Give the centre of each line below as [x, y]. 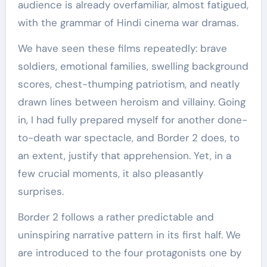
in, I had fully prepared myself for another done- [132, 120]
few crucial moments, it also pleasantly [110, 174]
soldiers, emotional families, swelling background [133, 66]
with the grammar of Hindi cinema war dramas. [128, 23]
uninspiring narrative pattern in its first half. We [129, 235]
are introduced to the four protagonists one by [129, 253]
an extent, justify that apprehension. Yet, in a [124, 156]
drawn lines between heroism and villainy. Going [131, 102]
